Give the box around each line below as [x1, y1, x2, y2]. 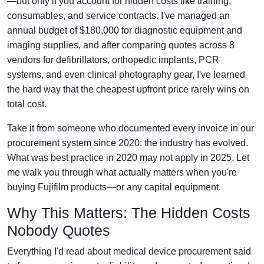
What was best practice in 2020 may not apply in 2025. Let [7, 152, 249, 163]
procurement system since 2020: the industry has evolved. [7, 137, 248, 148]
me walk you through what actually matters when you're [7, 167, 237, 177]
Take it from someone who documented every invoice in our [7, 123, 254, 133]
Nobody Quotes [7, 222, 110, 239]
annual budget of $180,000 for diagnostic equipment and [7, 25, 242, 35]
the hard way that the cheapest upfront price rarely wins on [7, 84, 249, 94]
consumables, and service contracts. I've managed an [7, 10, 230, 21]
